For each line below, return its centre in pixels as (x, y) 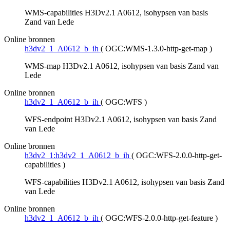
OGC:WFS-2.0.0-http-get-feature (159, 218)
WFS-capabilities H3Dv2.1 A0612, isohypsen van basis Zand (124, 182)
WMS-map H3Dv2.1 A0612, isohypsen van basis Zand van (122, 66)
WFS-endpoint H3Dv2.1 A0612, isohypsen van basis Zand (121, 120)
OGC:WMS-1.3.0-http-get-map (156, 49)
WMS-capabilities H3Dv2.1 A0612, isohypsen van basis (116, 13)
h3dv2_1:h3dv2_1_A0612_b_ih (77, 156)
